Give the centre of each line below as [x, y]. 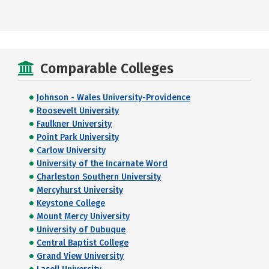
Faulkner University [74, 124]
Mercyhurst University [80, 190]
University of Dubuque [81, 230]
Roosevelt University [78, 111]
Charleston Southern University [99, 177]
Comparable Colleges [107, 68]
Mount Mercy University [83, 216]
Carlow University [71, 150]
